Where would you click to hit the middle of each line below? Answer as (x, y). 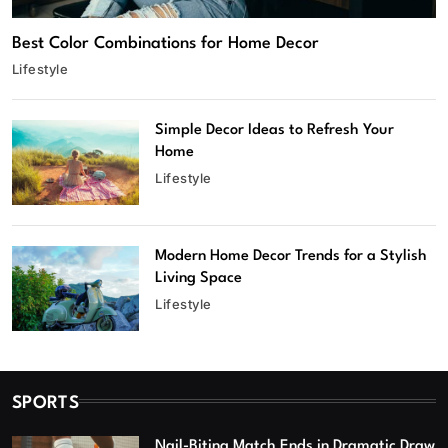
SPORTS (45, 403)
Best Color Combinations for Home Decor (165, 44)
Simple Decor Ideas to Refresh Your (275, 131)
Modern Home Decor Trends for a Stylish (291, 256)
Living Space (199, 278)
